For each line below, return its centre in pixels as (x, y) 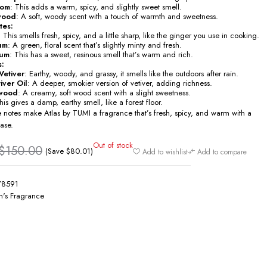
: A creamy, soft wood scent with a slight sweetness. (104, 92)
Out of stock (113, 145)
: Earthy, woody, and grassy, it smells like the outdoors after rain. (131, 73)
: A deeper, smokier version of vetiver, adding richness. (120, 83)
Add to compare (222, 152)
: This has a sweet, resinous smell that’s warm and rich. (101, 54)
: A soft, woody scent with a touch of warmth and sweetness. (117, 16)
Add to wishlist (165, 152)
